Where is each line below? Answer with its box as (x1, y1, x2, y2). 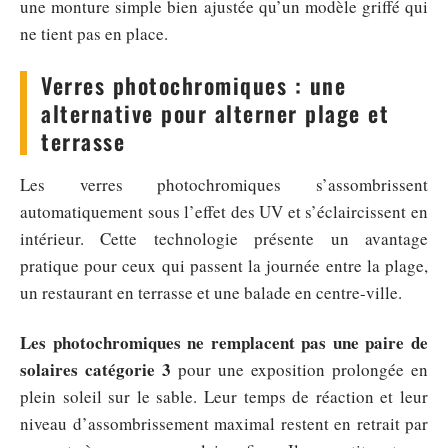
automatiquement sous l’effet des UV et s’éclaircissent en (20, 200, 428, 224)
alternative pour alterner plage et (41, 97, 389, 130)
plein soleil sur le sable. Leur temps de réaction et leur (20, 384, 428, 408)
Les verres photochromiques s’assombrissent (20, 173, 428, 197)
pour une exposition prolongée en (171, 357, 428, 381)
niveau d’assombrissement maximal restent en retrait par (20, 411, 428, 435)
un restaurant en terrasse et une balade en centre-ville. (20, 281, 402, 305)
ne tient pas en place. (20, 22, 168, 46)
